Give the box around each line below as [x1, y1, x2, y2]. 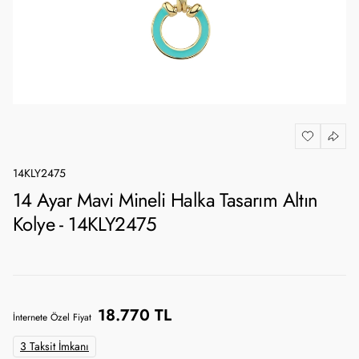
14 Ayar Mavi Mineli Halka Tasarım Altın [13, 187, 318, 213]
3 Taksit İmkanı [20, 339, 89, 354]
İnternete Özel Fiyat [13, 311, 91, 324]
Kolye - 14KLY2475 [13, 211, 157, 237]
